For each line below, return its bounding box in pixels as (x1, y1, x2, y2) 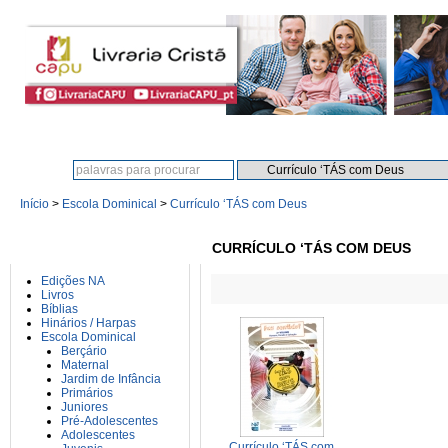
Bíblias (41, 302, 78, 316)
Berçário (61, 344, 107, 358)
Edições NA (41, 274, 105, 288)
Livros (41, 288, 74, 302)
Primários (61, 386, 113, 400)
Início (20, 197, 49, 211)
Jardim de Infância (61, 372, 161, 386)
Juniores (61, 400, 108, 414)
